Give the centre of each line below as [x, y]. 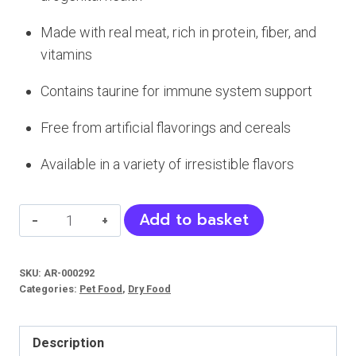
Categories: [49, 288]
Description [69, 342]
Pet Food [101, 288]
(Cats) [71, 304]
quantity [77, 327]
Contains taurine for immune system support [176, 91]
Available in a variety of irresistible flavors [167, 164]
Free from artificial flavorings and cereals [166, 128]
